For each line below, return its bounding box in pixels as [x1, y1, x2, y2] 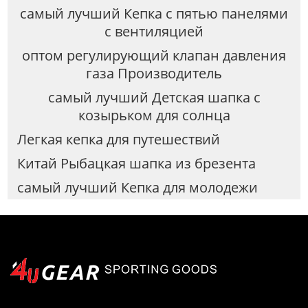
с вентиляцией [104, 22, 203, 41]
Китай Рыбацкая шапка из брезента [16, 153, 256, 173]
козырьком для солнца [78, 106, 230, 125]
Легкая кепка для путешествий [16, 129, 220, 148]
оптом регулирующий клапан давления [22, 46, 286, 65]
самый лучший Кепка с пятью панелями [20, 4, 288, 23]
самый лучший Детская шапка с [47, 88, 261, 107]
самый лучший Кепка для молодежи [16, 177, 258, 197]
